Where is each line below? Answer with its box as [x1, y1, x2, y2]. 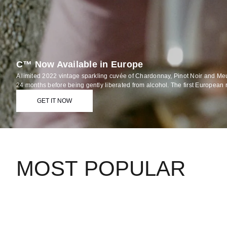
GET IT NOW [37, 97, 72, 105]
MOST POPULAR [16, 157, 185, 181]
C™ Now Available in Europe [16, 59, 143, 70]
